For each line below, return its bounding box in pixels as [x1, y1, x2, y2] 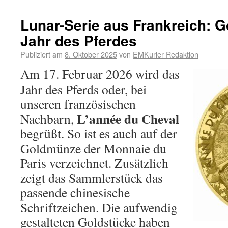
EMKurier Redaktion [133, 49, 198, 60]
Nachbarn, [20, 110, 77, 127]
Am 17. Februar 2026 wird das [20, 65, 180, 82]
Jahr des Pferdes [20, 30, 137, 51]
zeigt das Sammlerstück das [20, 169, 163, 186]
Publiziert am [20, 49, 63, 60]
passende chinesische [20, 184, 130, 201]
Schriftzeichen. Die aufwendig [20, 198, 178, 216]
